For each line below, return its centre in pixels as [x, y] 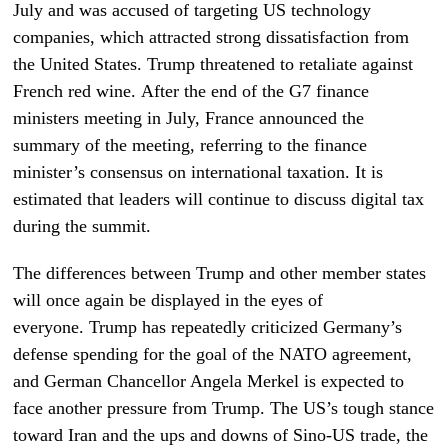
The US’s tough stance [350, 407]
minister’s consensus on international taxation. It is [198, 171]
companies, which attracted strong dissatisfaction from [211, 36]
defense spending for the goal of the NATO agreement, [213, 353]
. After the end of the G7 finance [250, 90]
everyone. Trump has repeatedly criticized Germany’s [208, 326]
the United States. [80, 63]
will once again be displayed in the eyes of [168, 299]
